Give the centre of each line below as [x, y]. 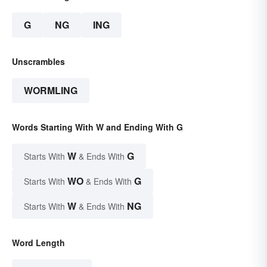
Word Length [38, 243]
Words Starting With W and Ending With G [97, 127]
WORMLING [51, 91]
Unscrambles [38, 62]
